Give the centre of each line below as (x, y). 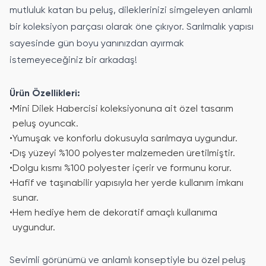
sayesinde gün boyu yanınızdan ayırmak (97, 44)
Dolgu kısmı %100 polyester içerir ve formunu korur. (122, 168)
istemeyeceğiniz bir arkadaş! (73, 60)
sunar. (26, 198)
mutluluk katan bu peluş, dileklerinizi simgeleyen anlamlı (131, 10)
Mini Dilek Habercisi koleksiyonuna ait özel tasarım (123, 109)
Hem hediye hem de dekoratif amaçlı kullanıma (115, 213)
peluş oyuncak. (45, 124)
